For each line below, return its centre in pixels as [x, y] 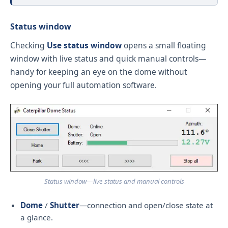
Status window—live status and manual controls [114, 181]
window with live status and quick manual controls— [108, 58]
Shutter [65, 205]
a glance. [37, 218]
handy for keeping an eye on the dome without [99, 72]
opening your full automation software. [83, 85]
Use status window [84, 45]
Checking [28, 45]
